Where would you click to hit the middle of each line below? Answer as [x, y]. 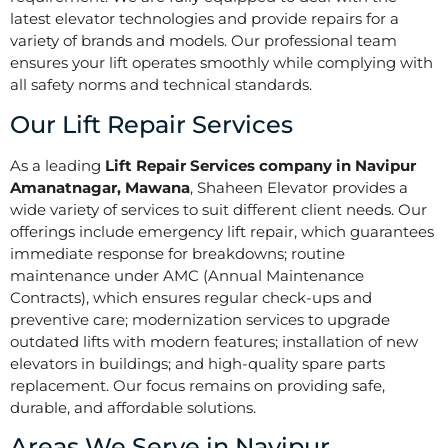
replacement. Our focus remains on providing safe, [197, 385]
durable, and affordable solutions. [133, 407]
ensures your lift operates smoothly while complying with [221, 63]
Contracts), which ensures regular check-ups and [191, 297]
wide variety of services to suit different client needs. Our [218, 209]
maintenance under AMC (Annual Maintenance [187, 275]
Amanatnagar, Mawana [100, 187]
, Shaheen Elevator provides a [299, 187]
